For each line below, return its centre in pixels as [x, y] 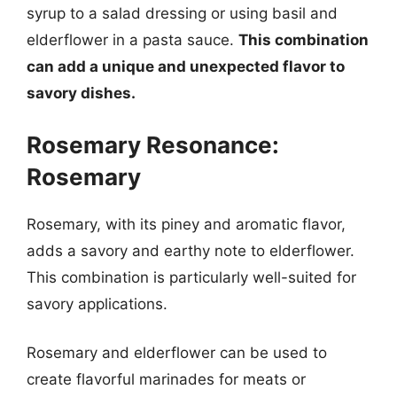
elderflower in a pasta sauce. [132, 40]
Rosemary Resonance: [153, 144]
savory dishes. [81, 93]
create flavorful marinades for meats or [166, 379]
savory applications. [97, 304]
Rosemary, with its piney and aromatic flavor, [186, 224]
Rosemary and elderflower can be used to [177, 353]
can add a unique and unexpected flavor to [186, 66]
